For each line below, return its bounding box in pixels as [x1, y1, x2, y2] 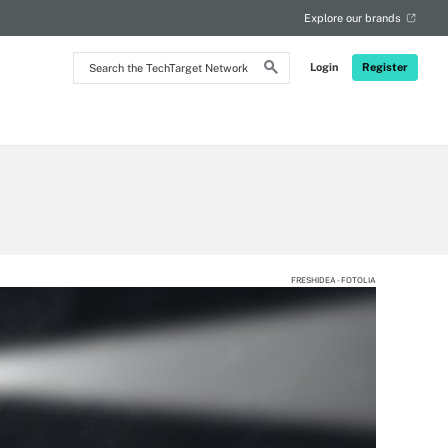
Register [362, 61, 408, 73]
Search [73, 52, 123, 69]
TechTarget [73, 86, 151, 103]
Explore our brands [304, 12, 401, 24]
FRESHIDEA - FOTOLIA [291, 275, 376, 285]
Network [73, 103, 133, 120]
